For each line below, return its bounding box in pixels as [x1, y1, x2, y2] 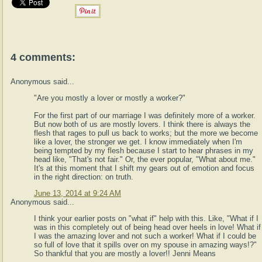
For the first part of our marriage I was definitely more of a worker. [34, 111, 256, 120]
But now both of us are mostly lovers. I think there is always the [34, 120, 250, 129]
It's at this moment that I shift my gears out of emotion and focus [34, 164, 254, 173]
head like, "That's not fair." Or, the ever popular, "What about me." [34, 155, 256, 164]
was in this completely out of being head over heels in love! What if [34, 223, 261, 232]
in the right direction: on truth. [34, 173, 133, 182]
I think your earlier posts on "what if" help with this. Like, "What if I [34, 214, 258, 223]
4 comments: [11, 51, 75, 63]
